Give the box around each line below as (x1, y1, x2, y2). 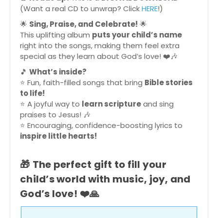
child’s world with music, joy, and (20, 172, 191, 186)
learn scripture (82, 98, 141, 109)
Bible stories (145, 77, 193, 88)
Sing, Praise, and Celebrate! (29, 18, 138, 29)
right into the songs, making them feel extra (20, 40, 180, 51)
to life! (20, 88, 45, 98)
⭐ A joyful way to (20, 98, 82, 109)
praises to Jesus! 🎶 (20, 109, 91, 120)
